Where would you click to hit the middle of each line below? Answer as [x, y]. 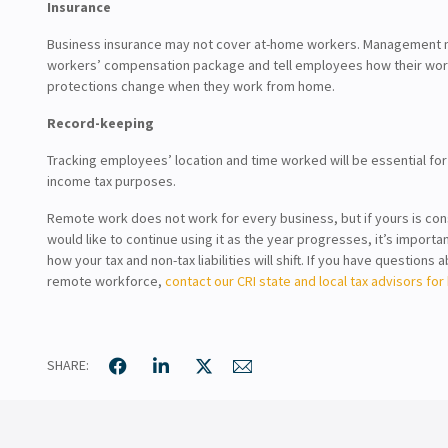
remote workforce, [106, 280]
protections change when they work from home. [191, 85]
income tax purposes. [111, 180]
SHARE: [68, 365]
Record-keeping [100, 122]
